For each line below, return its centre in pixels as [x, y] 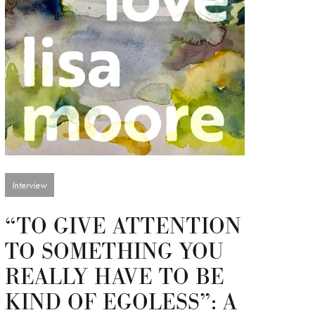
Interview [29, 185]
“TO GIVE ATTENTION [123, 227]
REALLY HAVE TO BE [114, 278]
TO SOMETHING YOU [114, 252]
